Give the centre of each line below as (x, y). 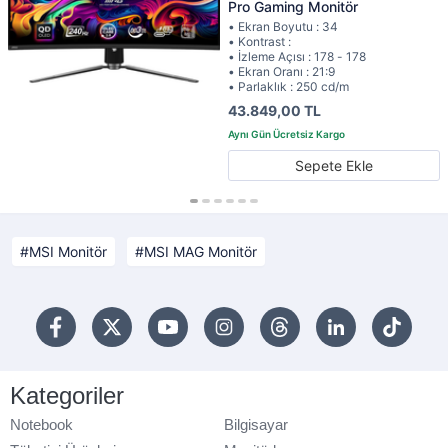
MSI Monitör (68, 252)
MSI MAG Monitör (200, 252)
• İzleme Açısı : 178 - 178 (297, 57)
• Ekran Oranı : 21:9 (281, 72)
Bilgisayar (256, 425)
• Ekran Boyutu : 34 (283, 27)
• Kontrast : (261, 42)
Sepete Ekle (334, 166)
